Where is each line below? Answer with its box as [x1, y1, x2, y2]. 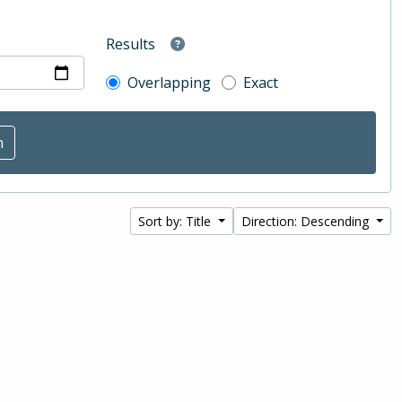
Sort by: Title [138, 213, 215, 230]
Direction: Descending [241, 213, 373, 230]
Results [106, 34, 156, 55]
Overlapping [127, 73, 212, 92]
